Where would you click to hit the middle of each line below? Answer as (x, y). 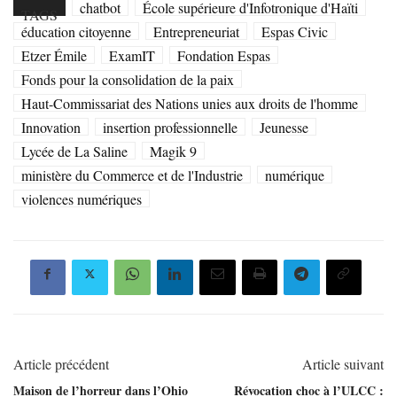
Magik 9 (173, 151)
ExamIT (132, 55)
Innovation (51, 127)
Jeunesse (284, 127)
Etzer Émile (54, 55)
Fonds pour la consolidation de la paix (128, 79)
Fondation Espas (224, 55)
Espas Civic (295, 31)
